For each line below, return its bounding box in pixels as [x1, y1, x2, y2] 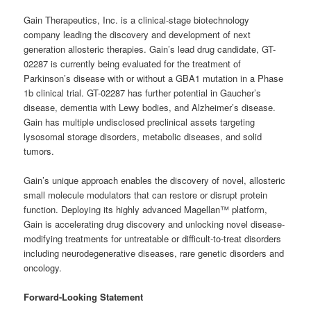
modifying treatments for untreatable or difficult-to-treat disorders [24, 231, 282, 245]
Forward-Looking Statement [24, 289, 144, 303]
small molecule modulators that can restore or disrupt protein [24, 187, 268, 201]
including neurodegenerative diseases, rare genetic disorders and [24, 246, 285, 260]
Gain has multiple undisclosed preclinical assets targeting [24, 115, 255, 128]
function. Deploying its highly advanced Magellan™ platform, [24, 202, 268, 216]
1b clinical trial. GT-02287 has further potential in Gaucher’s [24, 85, 262, 99]
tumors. [24, 144, 55, 158]
